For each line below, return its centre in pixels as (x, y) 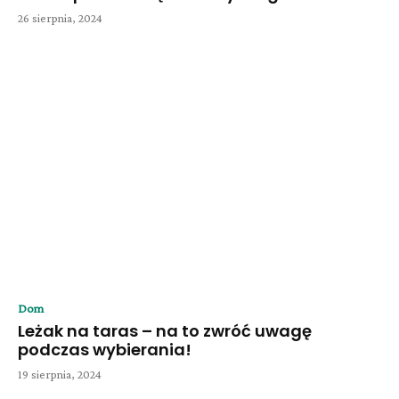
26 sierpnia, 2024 (60, 17)
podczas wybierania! (105, 350)
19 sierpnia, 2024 (60, 374)
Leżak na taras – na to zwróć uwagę (165, 331)
